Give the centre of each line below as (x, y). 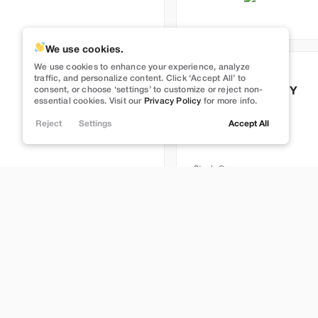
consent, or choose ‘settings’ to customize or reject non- (149, 90)
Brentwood (231, 209)
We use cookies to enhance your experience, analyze (142, 67)
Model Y (275, 91)
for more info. (229, 101)
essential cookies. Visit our (89, 101)
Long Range (218, 108)
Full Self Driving (222, 66)
